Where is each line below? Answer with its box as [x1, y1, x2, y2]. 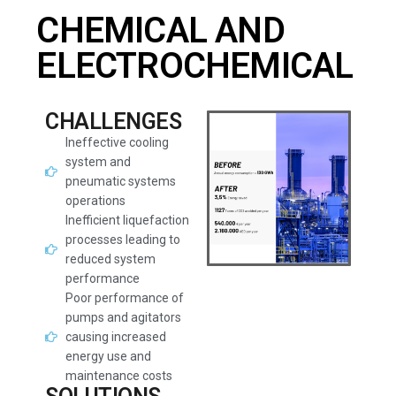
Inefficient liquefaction [65, 213, 189, 227]
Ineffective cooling [65, 135, 169, 149]
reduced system [65, 252, 156, 266]
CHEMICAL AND [36, 10, 285, 51]
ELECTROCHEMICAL [36, 45, 354, 87]
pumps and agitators [65, 310, 181, 324]
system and [65, 155, 131, 169]
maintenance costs [65, 369, 172, 383]
